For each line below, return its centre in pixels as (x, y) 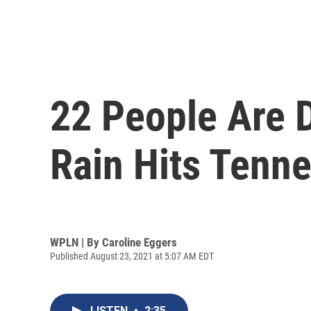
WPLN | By (76, 242)
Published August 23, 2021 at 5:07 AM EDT (132, 256)
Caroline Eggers (140, 242)
